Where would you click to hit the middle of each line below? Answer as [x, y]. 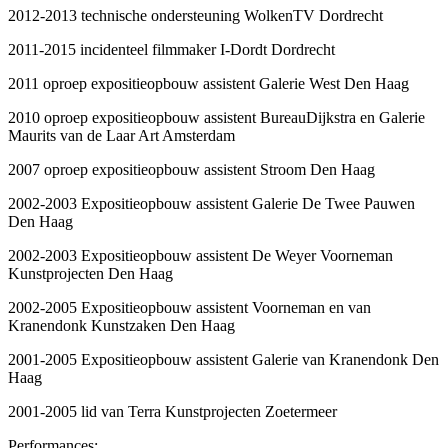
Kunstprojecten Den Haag [92, 273]
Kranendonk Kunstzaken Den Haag [123, 325]
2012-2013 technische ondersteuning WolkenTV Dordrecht [195, 15]
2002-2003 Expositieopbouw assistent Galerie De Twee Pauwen [211, 203]
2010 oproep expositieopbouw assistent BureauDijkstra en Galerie [216, 117]
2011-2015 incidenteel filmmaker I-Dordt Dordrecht [171, 49]
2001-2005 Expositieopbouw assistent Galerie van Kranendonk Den [223, 359]
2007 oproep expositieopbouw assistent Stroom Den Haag [193, 169]
